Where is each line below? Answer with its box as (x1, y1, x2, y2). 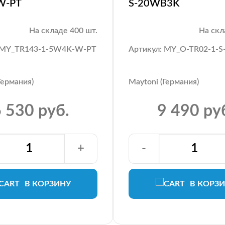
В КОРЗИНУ (24, 179, 71, 188)
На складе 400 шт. (29, 26, 97, 35)
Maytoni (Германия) (129, 77, 199, 86)
